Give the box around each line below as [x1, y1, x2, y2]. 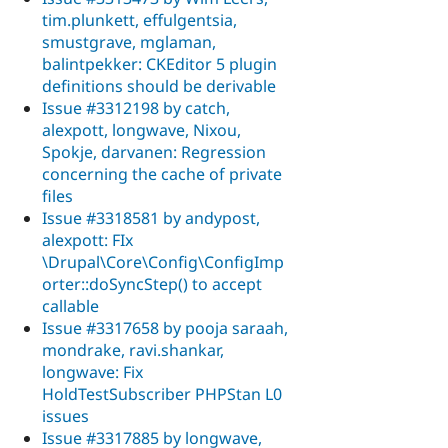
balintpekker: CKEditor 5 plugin [42, 52, 277, 75]
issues [42, 404, 89, 427]
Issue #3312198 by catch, [42, 96, 230, 119]
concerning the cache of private [42, 162, 282, 185]
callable [42, 294, 99, 317]
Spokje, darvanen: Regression [42, 140, 266, 163]
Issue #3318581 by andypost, [42, 206, 260, 229]
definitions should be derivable [42, 74, 276, 97]
